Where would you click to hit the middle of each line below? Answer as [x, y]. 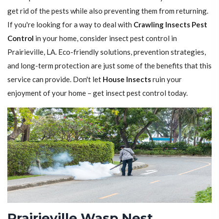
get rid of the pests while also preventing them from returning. [108, 11]
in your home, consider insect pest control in [105, 38]
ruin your [166, 79]
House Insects [127, 79]
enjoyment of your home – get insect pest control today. [98, 93]
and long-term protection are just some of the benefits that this [109, 66]
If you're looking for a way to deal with [70, 25]
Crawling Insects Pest [170, 25]
